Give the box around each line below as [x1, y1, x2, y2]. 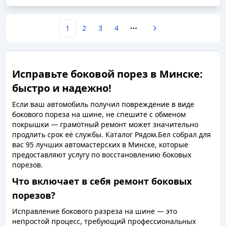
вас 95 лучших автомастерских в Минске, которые [12, 140, 188, 149]
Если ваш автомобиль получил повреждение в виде [12, 99, 194, 109]
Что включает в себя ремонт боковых [12, 175, 192, 187]
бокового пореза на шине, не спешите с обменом [12, 109, 186, 119]
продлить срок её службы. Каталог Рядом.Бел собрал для [12, 130, 211, 139]
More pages [133, 28, 179, 39]
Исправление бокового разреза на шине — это [12, 206, 177, 216]
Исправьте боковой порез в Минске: [12, 67, 203, 81]
